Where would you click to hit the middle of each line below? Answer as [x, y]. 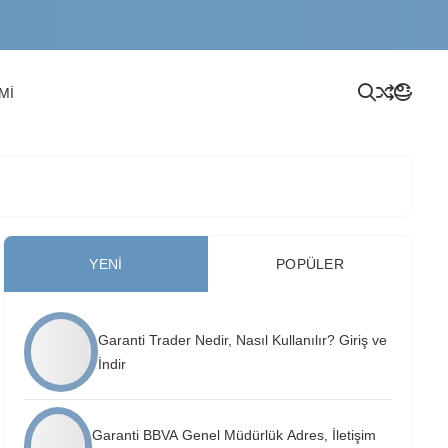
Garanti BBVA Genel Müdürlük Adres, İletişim [234, 435]
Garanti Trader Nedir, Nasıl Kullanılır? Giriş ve [243, 340]
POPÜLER [310, 264]
